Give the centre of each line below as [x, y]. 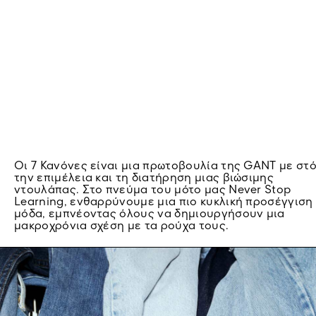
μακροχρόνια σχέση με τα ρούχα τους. [122, 226]
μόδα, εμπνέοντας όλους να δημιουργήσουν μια [150, 214]
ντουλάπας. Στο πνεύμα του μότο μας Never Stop [153, 190]
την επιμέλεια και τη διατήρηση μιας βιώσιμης [144, 178]
